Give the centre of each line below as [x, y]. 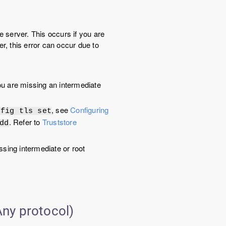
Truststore [59, 122]
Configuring [90, 109]
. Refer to [25, 122]
